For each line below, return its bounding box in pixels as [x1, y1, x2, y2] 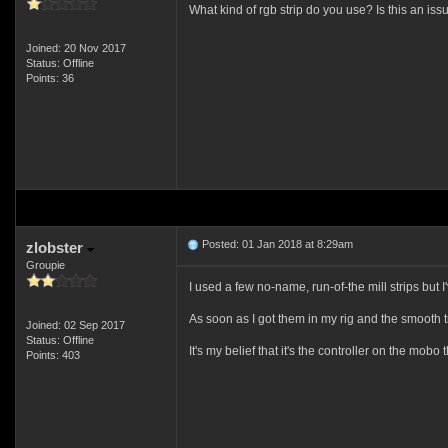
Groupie [25, 259, 65, 271]
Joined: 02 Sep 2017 [25, 319, 125, 331]
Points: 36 [25, 72, 74, 84]
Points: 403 [25, 349, 80, 361]
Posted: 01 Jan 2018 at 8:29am [198, 238, 353, 250]
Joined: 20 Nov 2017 [25, 42, 126, 54]
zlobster [25, 239, 87, 256]
